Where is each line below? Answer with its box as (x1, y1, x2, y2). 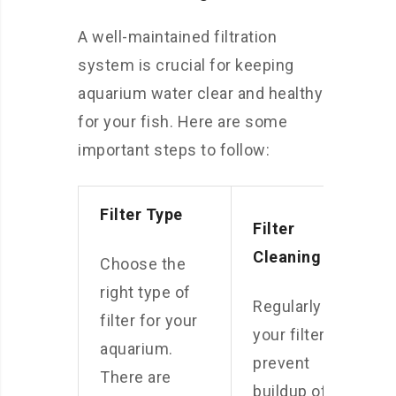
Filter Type (100, 205, 183, 224)
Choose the (100, 255, 186, 273)
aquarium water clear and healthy (78, 84, 323, 103)
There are (100, 368, 171, 386)
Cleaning (253, 247, 321, 266)
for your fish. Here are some (78, 112, 287, 131)
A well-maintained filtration (78, 27, 277, 46)
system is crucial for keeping (78, 56, 294, 74)
